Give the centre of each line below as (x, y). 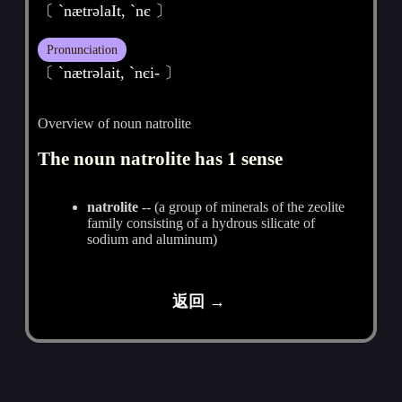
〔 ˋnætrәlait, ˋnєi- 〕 (109, 72)
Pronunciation (83, 49)
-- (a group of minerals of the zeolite (242, 206)
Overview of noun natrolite (115, 123)
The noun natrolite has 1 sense (161, 158)
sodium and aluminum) (153, 239)
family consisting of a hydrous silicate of (201, 223)
